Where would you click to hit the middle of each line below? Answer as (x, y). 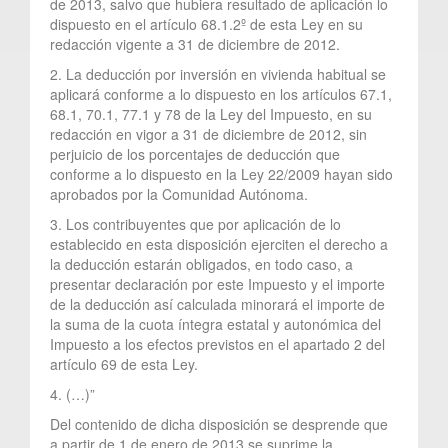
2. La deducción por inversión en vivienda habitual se (218, 73)
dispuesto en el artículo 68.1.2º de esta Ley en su (206, 23)
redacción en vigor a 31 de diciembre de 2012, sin (208, 133)
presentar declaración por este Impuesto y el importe (217, 283)
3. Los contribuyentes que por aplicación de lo (195, 223)
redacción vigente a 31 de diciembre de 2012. (195, 43)
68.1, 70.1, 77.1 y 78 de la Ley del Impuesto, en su (211, 113)
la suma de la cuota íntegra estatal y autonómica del (215, 323)
